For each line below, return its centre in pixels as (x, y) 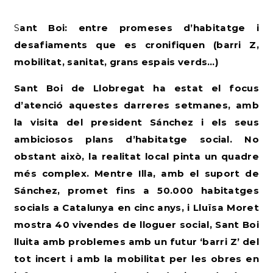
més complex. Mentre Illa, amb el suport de (136, 173)
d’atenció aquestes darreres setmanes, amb (136, 105)
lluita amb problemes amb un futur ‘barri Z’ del (136, 242)
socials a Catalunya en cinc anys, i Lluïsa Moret (136, 207)
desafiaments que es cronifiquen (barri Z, (136, 45)
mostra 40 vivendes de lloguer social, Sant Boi (136, 225)
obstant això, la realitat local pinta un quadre (136, 156)
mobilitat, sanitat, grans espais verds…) (116, 62)
